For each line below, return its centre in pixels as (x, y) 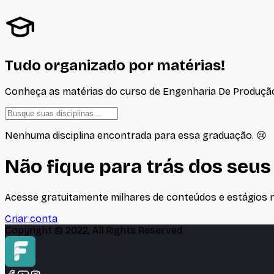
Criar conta (31, 219)
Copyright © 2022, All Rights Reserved (94, 231)
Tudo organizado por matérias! (115, 65)
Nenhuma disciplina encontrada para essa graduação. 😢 (136, 136)
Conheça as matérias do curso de (84, 92)
